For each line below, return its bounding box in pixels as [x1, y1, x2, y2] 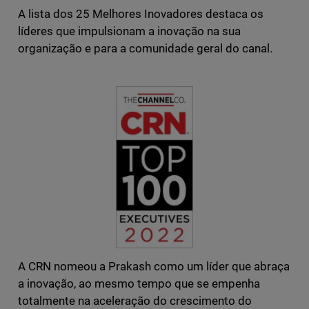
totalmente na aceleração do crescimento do [17, 293, 252, 308]
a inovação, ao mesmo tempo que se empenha [17, 276, 261, 290]
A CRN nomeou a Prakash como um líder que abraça [17, 259, 290, 273]
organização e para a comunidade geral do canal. [17, 41, 273, 56]
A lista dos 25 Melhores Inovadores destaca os [17, 7, 264, 21]
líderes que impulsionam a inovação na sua [17, 24, 241, 39]
